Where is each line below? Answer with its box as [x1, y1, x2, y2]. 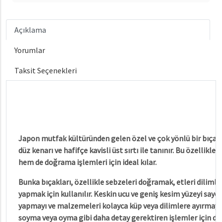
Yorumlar [14, 45, 45, 55]
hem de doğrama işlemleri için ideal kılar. [18, 157, 157, 167]
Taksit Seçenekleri [14, 65, 77, 75]
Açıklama [14, 25, 46, 35]
